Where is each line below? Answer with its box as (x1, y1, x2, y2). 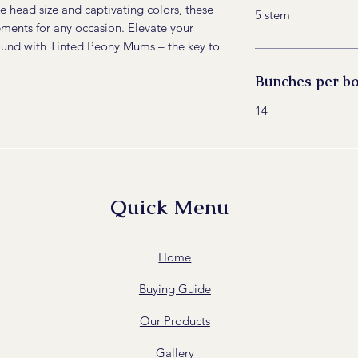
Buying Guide (138, 280, 211, 296)
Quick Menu (109, 193, 230, 220)
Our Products (139, 312, 210, 328)
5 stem (255, 6, 290, 22)
